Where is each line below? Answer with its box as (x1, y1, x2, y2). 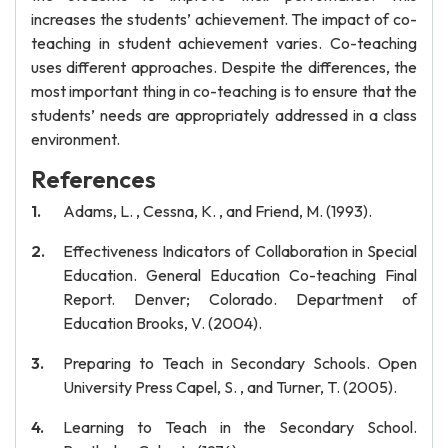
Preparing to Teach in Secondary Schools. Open (63, 353, 417, 373)
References (31, 164, 156, 194)
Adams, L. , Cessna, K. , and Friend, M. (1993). (63, 201, 372, 221)
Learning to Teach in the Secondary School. (63, 417, 417, 437)
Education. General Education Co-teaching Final (63, 265, 417, 285)
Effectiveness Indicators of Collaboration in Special (63, 241, 417, 261)
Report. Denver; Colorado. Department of (63, 289, 417, 309)
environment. (31, 129, 120, 149)
